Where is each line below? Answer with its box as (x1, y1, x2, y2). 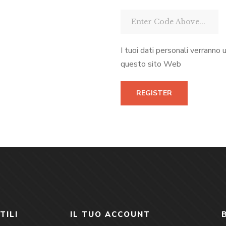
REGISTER (136, 88, 172, 98)
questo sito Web (121, 59, 181, 70)
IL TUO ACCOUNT (70, 209, 150, 219)
